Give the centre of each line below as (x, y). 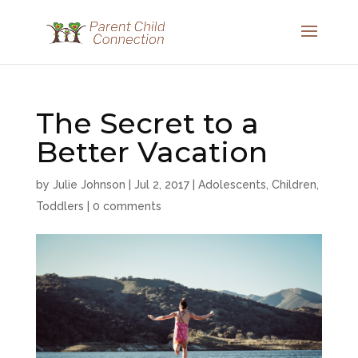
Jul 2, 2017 (161, 185)
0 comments (127, 206)
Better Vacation (151, 152)
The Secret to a (147, 123)
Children (294, 185)
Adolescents (232, 185)
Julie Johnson (89, 185)
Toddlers (60, 206)
